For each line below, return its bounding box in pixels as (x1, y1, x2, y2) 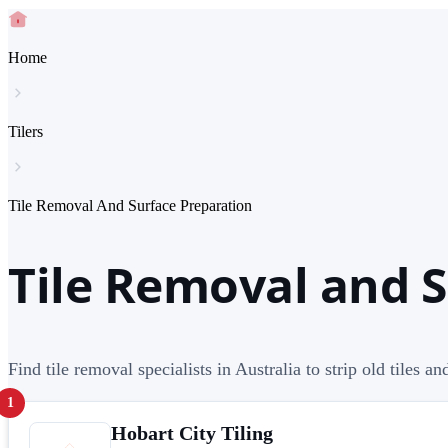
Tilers (8, 123, 43, 140)
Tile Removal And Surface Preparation (8, 197, 252, 214)
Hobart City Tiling (111, 421, 273, 444)
